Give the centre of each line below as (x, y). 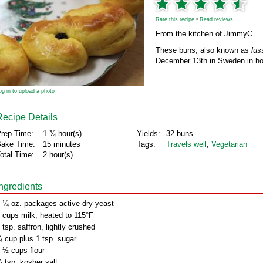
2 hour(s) (58, 155)
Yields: (149, 134)
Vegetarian (229, 144)
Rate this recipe (175, 19)
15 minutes (62, 144)
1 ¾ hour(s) (62, 134)
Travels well (186, 144)
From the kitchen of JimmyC (204, 34)
